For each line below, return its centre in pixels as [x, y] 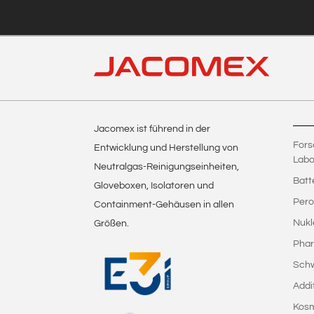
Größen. [112, 223]
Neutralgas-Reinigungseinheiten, [167, 166]
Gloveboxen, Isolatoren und [154, 185]
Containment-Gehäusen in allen [164, 204]
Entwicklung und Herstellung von [166, 148]
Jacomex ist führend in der [152, 129]
